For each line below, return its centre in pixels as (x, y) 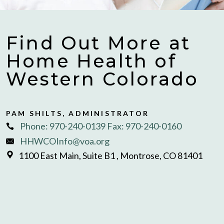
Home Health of (91, 61)
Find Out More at (98, 43)
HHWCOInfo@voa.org (65, 141)
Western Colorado (102, 79)
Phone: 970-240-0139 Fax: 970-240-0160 (101, 126)
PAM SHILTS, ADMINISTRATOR (77, 113)
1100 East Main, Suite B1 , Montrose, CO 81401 (110, 156)
